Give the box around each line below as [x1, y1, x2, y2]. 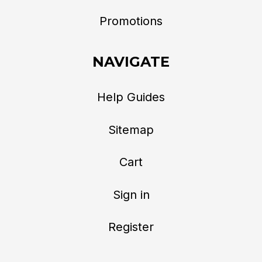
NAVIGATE [92, 53, 170, 71]
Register [108, 220, 154, 235]
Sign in [112, 187, 150, 202]
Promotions [99, 14, 163, 29]
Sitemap [108, 122, 154, 137]
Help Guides [97, 89, 165, 104]
